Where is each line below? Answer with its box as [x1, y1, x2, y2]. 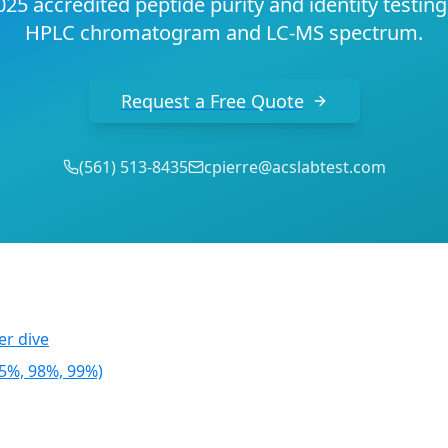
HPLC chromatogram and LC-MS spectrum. [25, 19, 423, 46]
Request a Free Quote [120, 89, 304, 113]
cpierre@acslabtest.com [203, 156, 386, 178]
